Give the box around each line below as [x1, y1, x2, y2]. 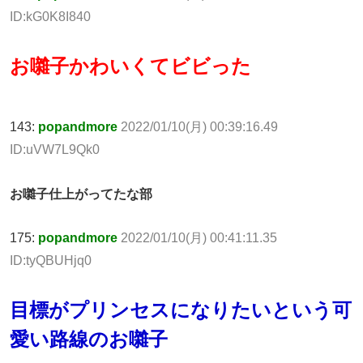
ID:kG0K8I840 [10, 9, 91, 23]
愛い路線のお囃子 [10, 328, 168, 351]
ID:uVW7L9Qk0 [10, 142, 100, 156]
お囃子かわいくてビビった [10, 54, 251, 77]
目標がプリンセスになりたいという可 [10, 299, 352, 322]
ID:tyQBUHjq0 [10, 254, 92, 268]
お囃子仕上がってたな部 [10, 186, 152, 201]
